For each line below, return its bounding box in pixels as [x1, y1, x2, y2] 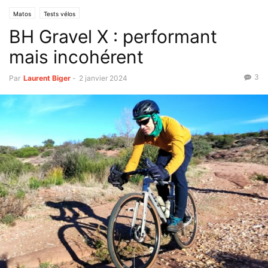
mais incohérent [9, 46, 144, 68]
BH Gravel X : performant [9, 26, 217, 47]
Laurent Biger [23, 74, 71, 83]
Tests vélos [44, 10, 75, 17]
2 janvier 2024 [79, 74, 127, 83]
